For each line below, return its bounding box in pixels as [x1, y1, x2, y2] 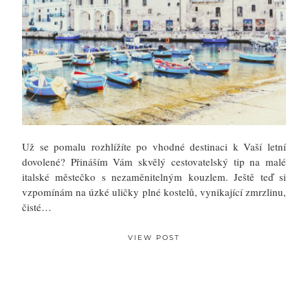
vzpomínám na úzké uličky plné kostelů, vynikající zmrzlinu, [22, 185, 286, 199]
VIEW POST [128, 233, 180, 243]
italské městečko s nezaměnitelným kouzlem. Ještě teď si [22, 170, 286, 184]
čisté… [22, 200, 52, 214]
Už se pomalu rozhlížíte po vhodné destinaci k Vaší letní [22, 140, 286, 154]
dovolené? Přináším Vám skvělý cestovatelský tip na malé [22, 155, 286, 169]
